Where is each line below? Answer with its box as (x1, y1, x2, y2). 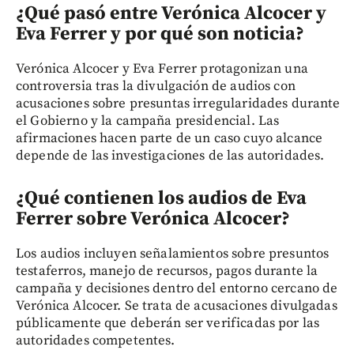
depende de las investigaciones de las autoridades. (16, 147, 325, 165)
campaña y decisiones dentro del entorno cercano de (16, 280, 338, 298)
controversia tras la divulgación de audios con (16, 77, 296, 96)
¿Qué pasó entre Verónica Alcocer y (16, 2, 326, 26)
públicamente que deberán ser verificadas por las (16, 314, 320, 333)
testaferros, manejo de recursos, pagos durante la (16, 262, 318, 281)
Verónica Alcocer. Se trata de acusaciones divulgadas (16, 297, 337, 315)
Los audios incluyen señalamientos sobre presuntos (16, 245, 330, 263)
